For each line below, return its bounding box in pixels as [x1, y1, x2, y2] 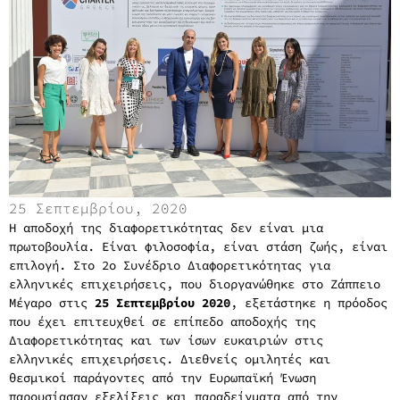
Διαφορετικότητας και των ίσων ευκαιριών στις [9, 331, 323, 348]
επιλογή [9, 256, 59, 273]
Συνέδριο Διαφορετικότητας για [116, 256, 330, 273]
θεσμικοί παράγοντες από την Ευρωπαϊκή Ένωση [9, 369, 316, 386]
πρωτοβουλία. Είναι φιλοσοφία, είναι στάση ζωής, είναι [9, 237, 387, 254]
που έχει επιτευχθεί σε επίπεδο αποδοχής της [9, 312, 316, 329]
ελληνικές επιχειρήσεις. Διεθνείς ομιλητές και [9, 350, 330, 367]
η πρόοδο [323, 294, 380, 311]
